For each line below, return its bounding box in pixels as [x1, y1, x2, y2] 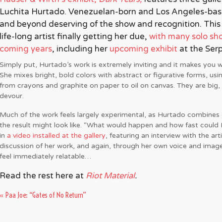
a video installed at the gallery [7, 131, 106, 140]
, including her [52, 44, 110, 54]
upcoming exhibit [110, 44, 177, 54]
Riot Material [86, 170, 135, 181]
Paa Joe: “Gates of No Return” [5, 190, 86, 200]
